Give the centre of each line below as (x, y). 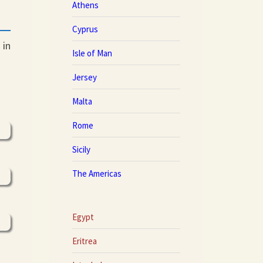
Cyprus (85, 29)
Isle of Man (92, 53)
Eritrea (84, 241)
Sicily (81, 149)
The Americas (97, 173)
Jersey (84, 77)
